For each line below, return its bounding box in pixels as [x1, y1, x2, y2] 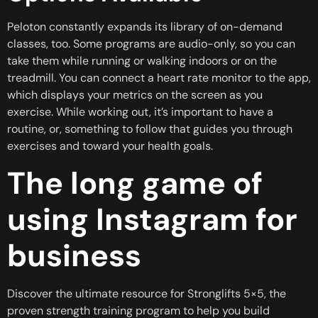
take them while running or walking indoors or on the [7, 53, 277, 69]
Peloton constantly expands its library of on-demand [7, 19, 283, 35]
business [7, 235, 141, 275]
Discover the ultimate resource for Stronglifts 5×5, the [7, 285, 286, 301]
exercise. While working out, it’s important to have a [7, 104, 273, 120]
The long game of [7, 163, 263, 203]
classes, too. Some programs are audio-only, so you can [7, 36, 295, 52]
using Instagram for [7, 199, 297, 239]
